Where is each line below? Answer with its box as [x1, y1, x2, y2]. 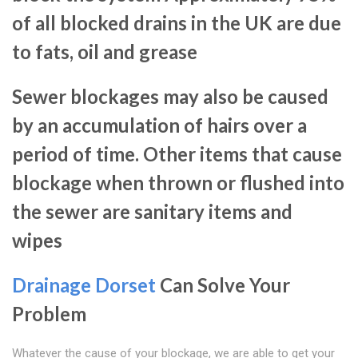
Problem [12, 302, 86, 326]
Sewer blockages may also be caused [12, 85, 328, 109]
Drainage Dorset [12, 273, 156, 297]
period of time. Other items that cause [12, 142, 342, 166]
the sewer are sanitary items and [12, 200, 292, 224]
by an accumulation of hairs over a [12, 113, 307, 137]
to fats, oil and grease [12, 40, 197, 64]
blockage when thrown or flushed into [12, 171, 344, 195]
